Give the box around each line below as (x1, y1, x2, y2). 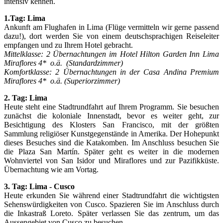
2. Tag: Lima (4, 93, 47, 102)
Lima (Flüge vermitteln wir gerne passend (87, 22, 220, 31)
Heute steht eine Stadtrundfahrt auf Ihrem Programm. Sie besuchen (4, 102, 219, 111)
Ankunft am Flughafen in (4, 22, 85, 31)
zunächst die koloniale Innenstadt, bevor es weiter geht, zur (4, 111, 219, 120)
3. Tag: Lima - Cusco (4, 182, 75, 191)
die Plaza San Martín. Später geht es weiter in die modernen (4, 147, 219, 156)
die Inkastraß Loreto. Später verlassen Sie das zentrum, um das (4, 209, 219, 218)
